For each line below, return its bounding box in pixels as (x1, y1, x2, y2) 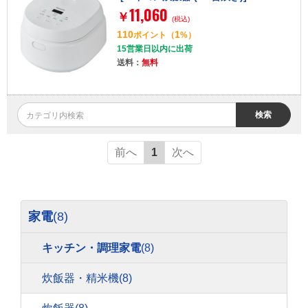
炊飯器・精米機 (42, 272, 119, 284)
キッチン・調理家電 (42, 242, 141, 254)
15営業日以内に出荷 (116, 43, 192, 54)
